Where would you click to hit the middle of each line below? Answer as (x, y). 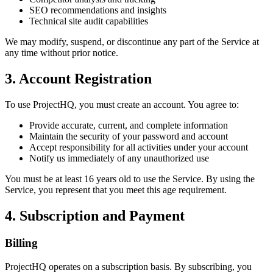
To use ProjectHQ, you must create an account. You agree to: (122, 105)
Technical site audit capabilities (89, 21)
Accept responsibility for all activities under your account (139, 147)
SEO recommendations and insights (98, 10)
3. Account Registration (78, 79)
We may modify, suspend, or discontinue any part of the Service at (132, 42)
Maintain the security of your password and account (129, 136)
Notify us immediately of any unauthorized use (119, 158)
